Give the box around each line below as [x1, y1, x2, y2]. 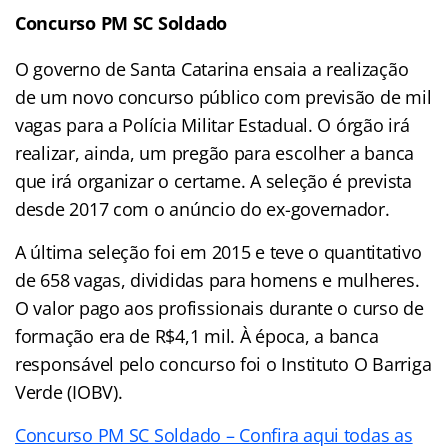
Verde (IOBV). [15, 379, 123, 404]
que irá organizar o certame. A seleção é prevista [15, 168, 412, 193]
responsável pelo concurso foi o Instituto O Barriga [15, 351, 432, 376]
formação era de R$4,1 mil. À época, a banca [15, 323, 379, 348]
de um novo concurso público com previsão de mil [15, 84, 432, 109]
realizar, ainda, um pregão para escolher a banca [15, 140, 415, 165]
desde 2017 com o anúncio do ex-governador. [15, 196, 390, 221]
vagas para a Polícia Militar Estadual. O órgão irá [15, 112, 410, 137]
